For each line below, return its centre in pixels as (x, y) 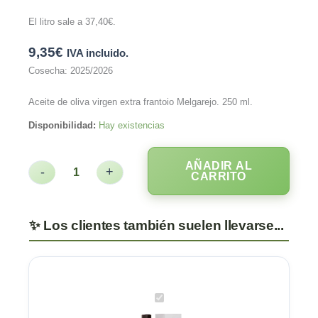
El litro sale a (57, 22)
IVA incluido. (98, 53)
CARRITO (219, 177)
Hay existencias (132, 126)
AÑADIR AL (219, 166)
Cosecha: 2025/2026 (71, 71)
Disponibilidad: (62, 126)
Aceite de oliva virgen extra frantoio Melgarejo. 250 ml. (141, 102)
